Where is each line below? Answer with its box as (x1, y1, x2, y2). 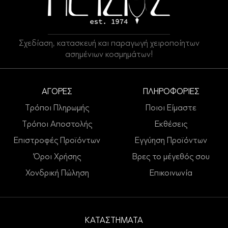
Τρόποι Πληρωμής (25, 104, 89, 112)
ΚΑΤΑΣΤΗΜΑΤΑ (85, 216, 143, 225)
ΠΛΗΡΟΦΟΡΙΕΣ (142, 88, 199, 96)
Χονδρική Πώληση (25, 169, 89, 178)
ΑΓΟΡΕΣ (42, 88, 72, 96)
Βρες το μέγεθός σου (132, 153, 210, 161)
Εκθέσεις (155, 120, 187, 129)
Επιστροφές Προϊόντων (14, 136, 100, 145)
